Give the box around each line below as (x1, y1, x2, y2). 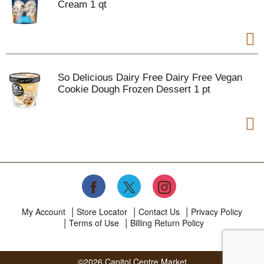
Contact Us (138, 206, 180, 217)
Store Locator (77, 206, 127, 217)
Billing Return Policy (130, 217, 204, 229)
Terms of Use (68, 217, 119, 229)
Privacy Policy (191, 206, 242, 217)
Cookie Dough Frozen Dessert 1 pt (58, 84, 210, 95)
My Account (22, 206, 65, 217)
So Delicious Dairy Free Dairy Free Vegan (58, 72, 242, 83)
